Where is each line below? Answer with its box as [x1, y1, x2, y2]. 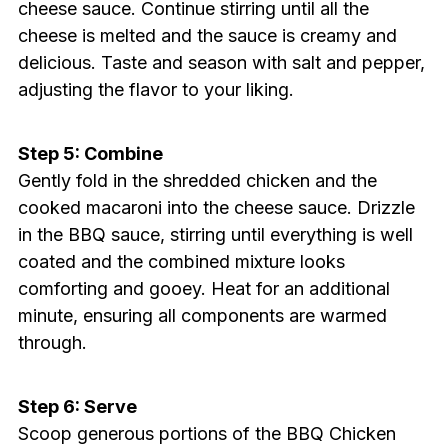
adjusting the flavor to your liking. [17, 79, 294, 101]
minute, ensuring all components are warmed [17, 305, 387, 327]
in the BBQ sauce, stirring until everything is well [17, 224, 413, 246]
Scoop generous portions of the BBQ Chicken [17, 423, 396, 445]
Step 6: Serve [17, 396, 137, 418]
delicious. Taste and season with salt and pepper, [17, 52, 425, 74]
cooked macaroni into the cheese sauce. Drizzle [17, 197, 415, 219]
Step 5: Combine [17, 143, 163, 165]
